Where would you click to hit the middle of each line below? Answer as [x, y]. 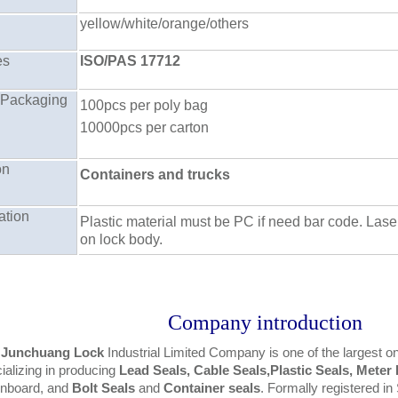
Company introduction [265, 323]
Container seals [212, 389]
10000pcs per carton [145, 128]
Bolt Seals [103, 389]
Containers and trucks [155, 175]
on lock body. [122, 240]
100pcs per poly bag [144, 106]
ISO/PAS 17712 [131, 61]
